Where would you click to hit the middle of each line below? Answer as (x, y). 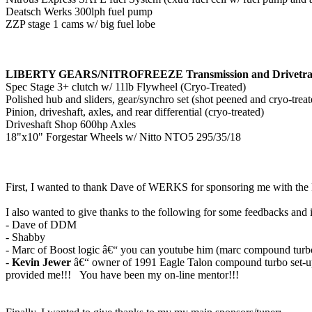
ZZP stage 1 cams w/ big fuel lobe (80, 24)
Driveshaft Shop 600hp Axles (71, 124)
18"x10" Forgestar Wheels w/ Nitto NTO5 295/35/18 (123, 137)
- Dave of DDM (41, 225)
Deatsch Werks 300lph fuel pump (79, 11)
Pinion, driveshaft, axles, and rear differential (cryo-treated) (135, 112)
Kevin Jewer (43, 262)
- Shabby (25, 237)
